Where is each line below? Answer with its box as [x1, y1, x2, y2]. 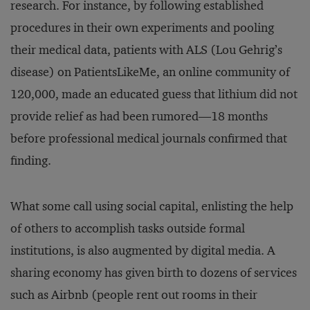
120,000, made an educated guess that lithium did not [10, 86, 298, 102]
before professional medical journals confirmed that [10, 131, 287, 146]
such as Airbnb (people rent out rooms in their [10, 287, 257, 302]
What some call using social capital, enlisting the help [10, 199, 293, 214]
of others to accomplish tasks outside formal [10, 221, 245, 236]
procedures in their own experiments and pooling [10, 20, 274, 35]
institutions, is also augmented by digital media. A [10, 243, 275, 258]
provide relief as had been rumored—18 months [10, 109, 268, 124]
